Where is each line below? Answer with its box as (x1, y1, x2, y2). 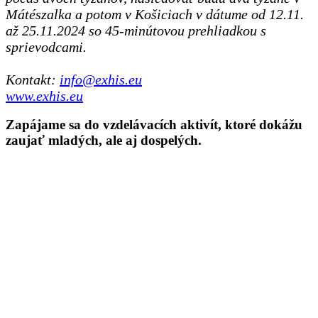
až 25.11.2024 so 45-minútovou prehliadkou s (6, 22, 266, 38)
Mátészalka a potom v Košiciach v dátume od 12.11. (6, 6, 304, 22)
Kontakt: (6, 71, 60, 87)
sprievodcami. (6, 38, 87, 55)
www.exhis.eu (6, 87, 83, 104)
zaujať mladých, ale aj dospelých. (6, 133, 202, 148)
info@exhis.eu (60, 71, 142, 87)
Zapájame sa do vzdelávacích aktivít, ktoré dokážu (6, 117, 302, 133)
